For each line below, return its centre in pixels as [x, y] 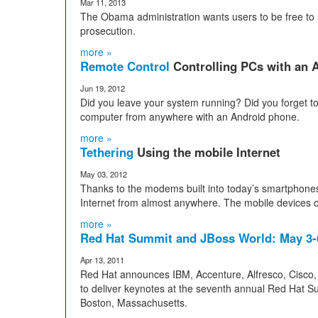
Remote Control [127, 66]
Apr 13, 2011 [102, 260]
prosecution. [108, 31]
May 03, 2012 [104, 174]
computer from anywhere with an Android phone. [190, 116]
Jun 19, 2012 [103, 88]
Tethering [109, 152]
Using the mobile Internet [209, 152]
